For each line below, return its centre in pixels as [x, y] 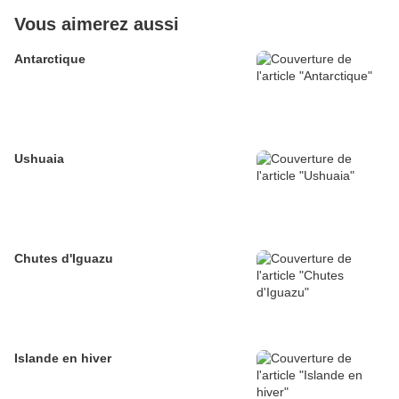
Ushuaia [39, 159]
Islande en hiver [63, 358]
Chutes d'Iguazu [64, 259]
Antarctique [50, 59]
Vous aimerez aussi [97, 24]
